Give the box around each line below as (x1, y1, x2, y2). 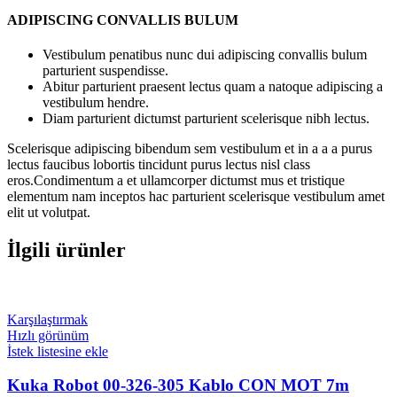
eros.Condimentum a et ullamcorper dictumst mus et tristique (7, 172, 345, 188)
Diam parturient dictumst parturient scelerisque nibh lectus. (43, 110, 370, 126)
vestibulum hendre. (43, 94, 149, 110)
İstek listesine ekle (7, 343, 108, 359)
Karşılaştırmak (7, 311, 88, 327)
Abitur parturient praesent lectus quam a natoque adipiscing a (43, 78, 383, 94)
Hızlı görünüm (7, 327, 89, 343)
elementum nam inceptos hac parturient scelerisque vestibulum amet (7, 188, 385, 204)
